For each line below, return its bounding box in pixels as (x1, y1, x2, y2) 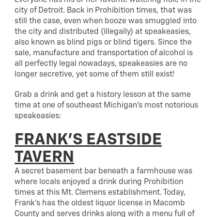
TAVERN (15, 149, 74, 165)
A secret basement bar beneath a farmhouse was (15, 167, 192, 175)
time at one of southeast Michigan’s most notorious (15, 101, 198, 109)
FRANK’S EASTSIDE (15, 131, 162, 148)
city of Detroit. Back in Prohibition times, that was (15, 6, 192, 15)
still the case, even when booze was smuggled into (15, 17, 197, 25)
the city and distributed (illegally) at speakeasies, (15, 28, 191, 36)
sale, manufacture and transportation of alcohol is (15, 49, 193, 57)
